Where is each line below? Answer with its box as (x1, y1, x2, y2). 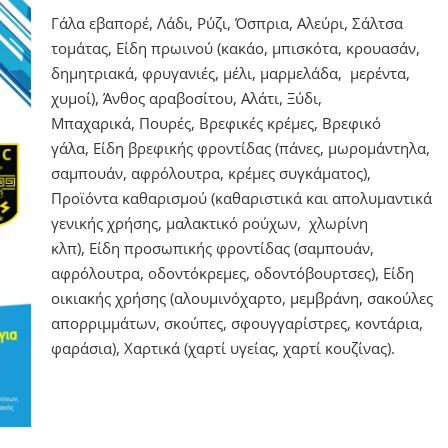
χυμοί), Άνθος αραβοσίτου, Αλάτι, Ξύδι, (50, 88, 322, 108)
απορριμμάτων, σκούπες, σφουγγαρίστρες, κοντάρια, (50, 313, 423, 333)
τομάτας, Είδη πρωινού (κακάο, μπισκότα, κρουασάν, (50, 38, 420, 58)
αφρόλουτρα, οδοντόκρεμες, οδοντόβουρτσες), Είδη (50, 263, 414, 283)
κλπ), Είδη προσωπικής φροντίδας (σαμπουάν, (50, 238, 374, 258)
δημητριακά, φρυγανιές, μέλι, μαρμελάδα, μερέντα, (50, 63, 414, 83)
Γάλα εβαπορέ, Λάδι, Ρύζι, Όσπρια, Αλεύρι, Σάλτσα (50, 13, 403, 33)
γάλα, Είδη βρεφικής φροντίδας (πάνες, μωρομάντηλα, (50, 138, 430, 158)
